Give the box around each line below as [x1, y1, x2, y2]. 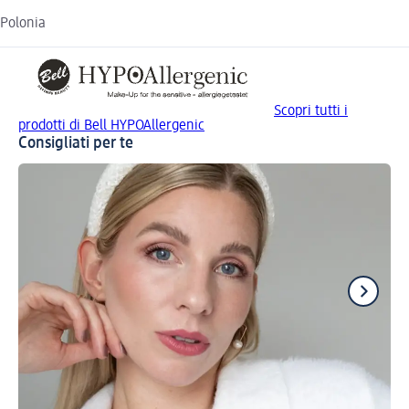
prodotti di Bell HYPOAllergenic [18, 119, 204, 134]
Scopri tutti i [274, 104, 348, 120]
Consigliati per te [18, 135, 133, 152]
